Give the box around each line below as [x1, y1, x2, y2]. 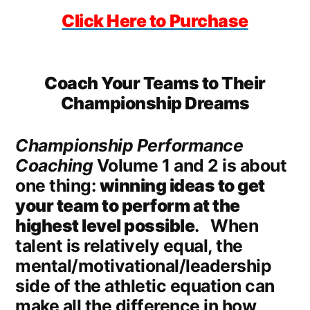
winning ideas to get [99, 175, 265, 197]
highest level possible [15, 215, 195, 237]
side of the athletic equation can [15, 275, 275, 297]
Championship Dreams [60, 93, 250, 114]
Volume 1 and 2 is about [93, 155, 287, 176]
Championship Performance [15, 135, 244, 156]
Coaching [15, 155, 93, 176]
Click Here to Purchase [62, 10, 248, 32]
